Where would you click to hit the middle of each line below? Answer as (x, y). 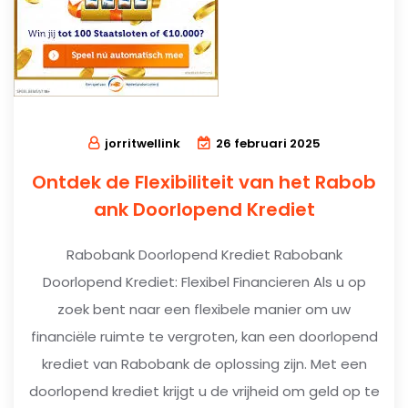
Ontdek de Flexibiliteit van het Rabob (204, 182)
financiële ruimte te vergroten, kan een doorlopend (204, 336)
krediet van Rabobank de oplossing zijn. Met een (204, 363)
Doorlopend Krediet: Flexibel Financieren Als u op (204, 281)
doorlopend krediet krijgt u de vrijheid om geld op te (204, 391)
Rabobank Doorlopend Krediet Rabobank (204, 254)
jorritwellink (142, 143)
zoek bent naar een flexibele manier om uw (204, 309)
